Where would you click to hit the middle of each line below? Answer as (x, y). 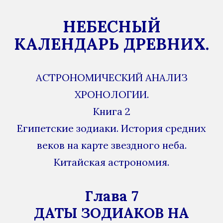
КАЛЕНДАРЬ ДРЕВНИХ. (111, 44)
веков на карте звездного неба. (111, 145)
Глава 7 (111, 196)
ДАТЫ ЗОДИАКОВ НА (111, 213)
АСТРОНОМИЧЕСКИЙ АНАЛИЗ (111, 77)
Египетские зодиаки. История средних (111, 128)
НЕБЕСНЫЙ (111, 27)
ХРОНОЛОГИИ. (111, 94)
